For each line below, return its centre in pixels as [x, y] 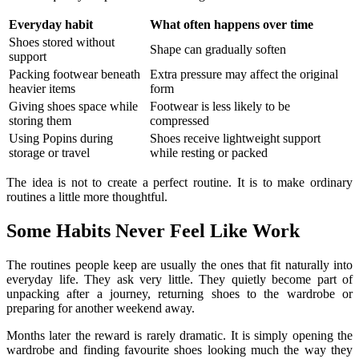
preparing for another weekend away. [101, 309]
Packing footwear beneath [75, 75]
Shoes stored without [62, 42]
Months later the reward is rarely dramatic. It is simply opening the [179, 336]
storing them [40, 121]
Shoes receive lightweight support [235, 139]
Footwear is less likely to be [220, 107]
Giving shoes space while [73, 107]
